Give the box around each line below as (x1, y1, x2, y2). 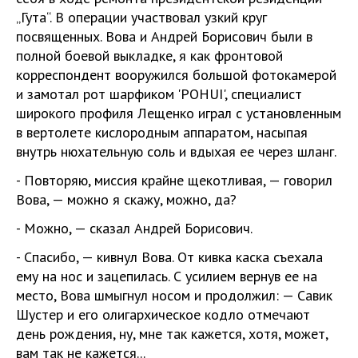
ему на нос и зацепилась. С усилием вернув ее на (16, 266, 317, 285)
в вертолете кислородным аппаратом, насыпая (16, 122, 308, 141)
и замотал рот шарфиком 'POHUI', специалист (16, 84, 302, 103)
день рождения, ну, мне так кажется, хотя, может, (16, 324, 328, 343)
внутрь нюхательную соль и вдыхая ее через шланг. (16, 141, 336, 161)
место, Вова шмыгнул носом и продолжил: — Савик (16, 285, 332, 304)
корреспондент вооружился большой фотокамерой (16, 65, 336, 84)
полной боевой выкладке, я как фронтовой (16, 46, 283, 65)
